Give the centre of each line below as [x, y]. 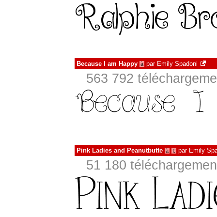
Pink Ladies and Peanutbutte [120, 150]
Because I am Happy [107, 64]
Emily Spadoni [177, 64]
